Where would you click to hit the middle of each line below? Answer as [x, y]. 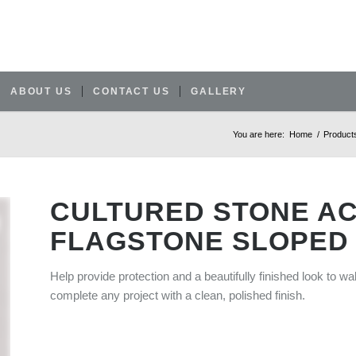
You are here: [259, 134]
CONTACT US [132, 91]
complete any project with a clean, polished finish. [177, 295]
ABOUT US [41, 91]
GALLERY [219, 91]
